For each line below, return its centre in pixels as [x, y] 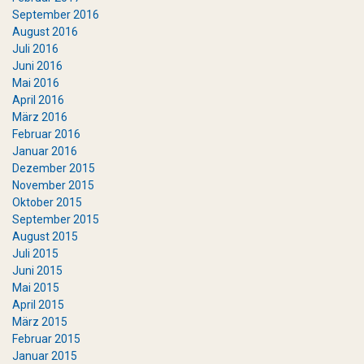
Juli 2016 [35, 49]
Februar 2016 [46, 134]
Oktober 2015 [47, 202]
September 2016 [56, 15]
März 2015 [40, 322]
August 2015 [45, 236]
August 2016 [45, 32]
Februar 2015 [46, 339]
